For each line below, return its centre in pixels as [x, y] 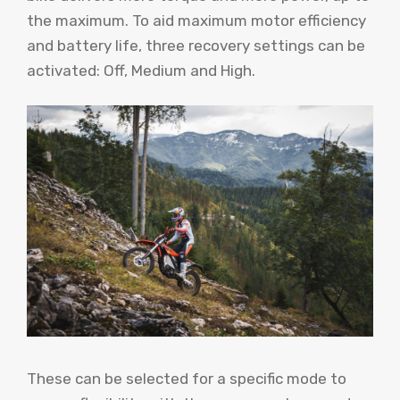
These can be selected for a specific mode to [187, 379]
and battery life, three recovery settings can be [196, 45]
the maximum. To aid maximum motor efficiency [196, 20]
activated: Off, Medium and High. [141, 70]
